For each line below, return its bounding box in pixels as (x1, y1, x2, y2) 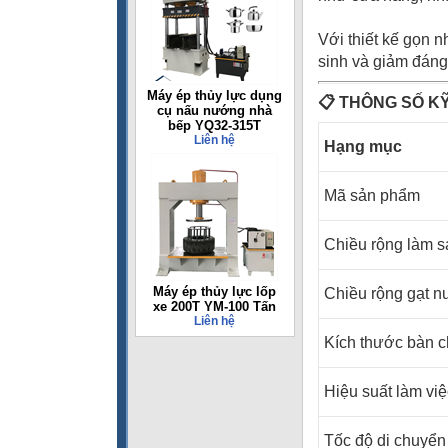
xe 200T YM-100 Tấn (152, 299, 276, 314)
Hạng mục (324, 138, 402, 155)
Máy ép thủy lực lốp (152, 284, 276, 299)
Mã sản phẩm (324, 187, 420, 204)
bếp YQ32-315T (167, 118, 261, 133)
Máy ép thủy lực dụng (146, 88, 282, 103)
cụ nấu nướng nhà (156, 103, 272, 118)
